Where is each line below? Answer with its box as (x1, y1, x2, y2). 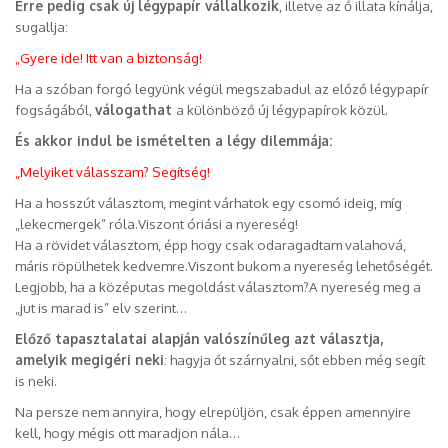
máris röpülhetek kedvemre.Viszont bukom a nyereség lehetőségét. (15, 256, 433, 274)
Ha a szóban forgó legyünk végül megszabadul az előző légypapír (15, 79, 429, 97)
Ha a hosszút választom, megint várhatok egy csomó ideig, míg (15, 193, 402, 211)
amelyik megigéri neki (15, 350, 164, 368)
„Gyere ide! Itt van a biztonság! (15, 48, 202, 66)
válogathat (95, 100, 176, 118)
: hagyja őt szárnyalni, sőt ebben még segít (164, 350, 425, 368)
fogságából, (15, 100, 95, 118)
